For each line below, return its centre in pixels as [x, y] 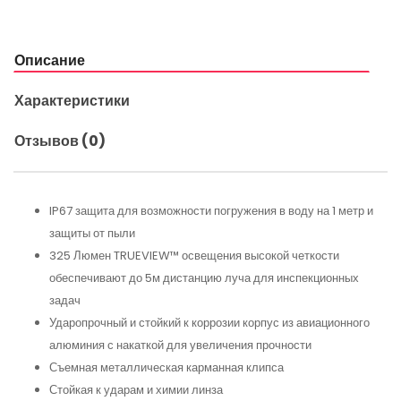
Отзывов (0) [60, 141]
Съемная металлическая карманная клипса [166, 367]
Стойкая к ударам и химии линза [136, 389]
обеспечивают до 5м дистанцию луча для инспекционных [204, 277]
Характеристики [72, 100]
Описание [50, 60]
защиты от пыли [92, 233]
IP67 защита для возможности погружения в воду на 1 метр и [211, 210]
